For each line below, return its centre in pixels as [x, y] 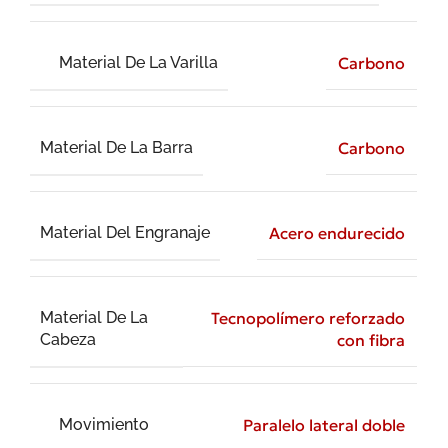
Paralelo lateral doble [324, 425]
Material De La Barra [116, 147]
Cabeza [68, 339]
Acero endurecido [337, 233]
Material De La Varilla [139, 62]
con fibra [371, 340]
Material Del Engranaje [125, 232]
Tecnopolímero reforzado [308, 318]
